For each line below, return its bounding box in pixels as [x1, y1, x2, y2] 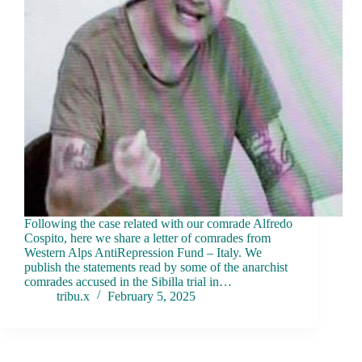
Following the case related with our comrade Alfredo [24, 217, 293, 231]
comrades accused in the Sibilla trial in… [24, 275, 232, 289]
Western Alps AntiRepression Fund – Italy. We [24, 246, 262, 260]
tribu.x [57, 289, 90, 304]
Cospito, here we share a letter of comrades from [24, 231, 271, 246]
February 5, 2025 [107, 289, 196, 304]
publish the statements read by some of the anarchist [24, 260, 288, 275]
